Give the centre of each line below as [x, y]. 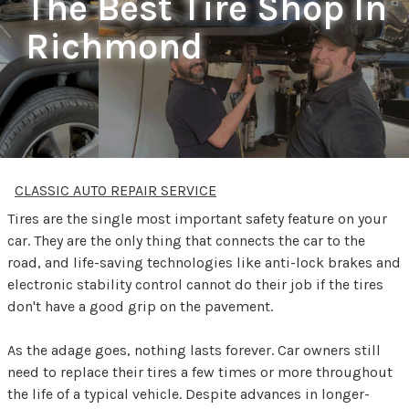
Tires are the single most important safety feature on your [197, 218]
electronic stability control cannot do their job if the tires [195, 284]
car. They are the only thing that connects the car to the [186, 240]
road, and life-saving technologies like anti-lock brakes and [204, 262]
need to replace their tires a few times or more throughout [200, 372]
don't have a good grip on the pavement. [140, 306]
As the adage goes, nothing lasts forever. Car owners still [194, 350]
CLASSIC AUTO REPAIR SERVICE [115, 190]
